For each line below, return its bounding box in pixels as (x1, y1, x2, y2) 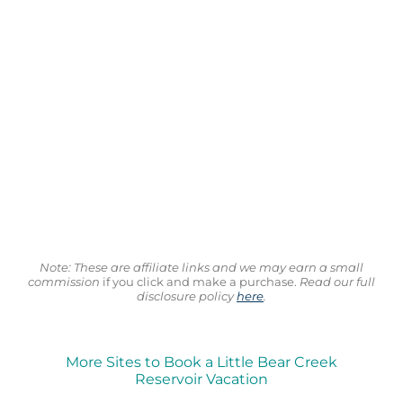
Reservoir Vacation (134, 371, 268, 389)
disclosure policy (136, 288, 237, 303)
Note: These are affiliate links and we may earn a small (39, 259, 363, 274)
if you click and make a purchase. (99, 273, 297, 289)
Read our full (296, 273, 375, 289)
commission (27, 273, 100, 289)
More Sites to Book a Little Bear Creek (65, 354, 337, 372)
